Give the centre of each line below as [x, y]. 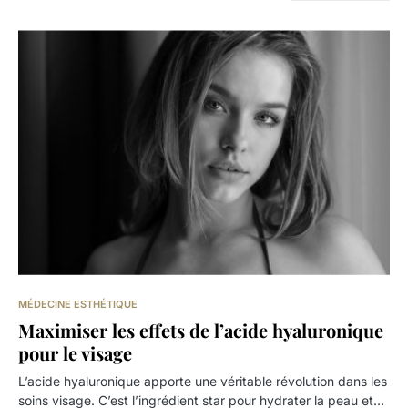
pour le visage [75, 352]
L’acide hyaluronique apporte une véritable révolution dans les [203, 381]
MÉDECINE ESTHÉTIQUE [78, 304]
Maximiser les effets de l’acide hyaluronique [201, 330]
